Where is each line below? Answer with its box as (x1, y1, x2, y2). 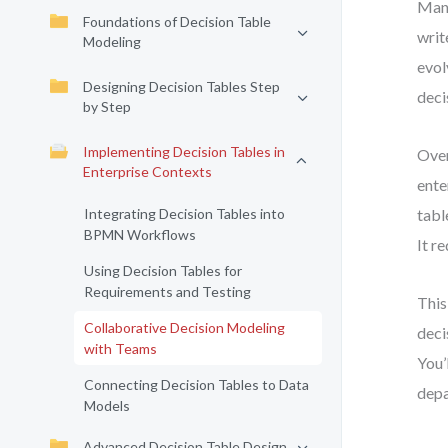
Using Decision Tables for (84, 262, 242, 279)
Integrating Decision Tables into (84, 205, 285, 222)
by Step (83, 98, 131, 115)
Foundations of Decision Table (83, 13, 271, 30)
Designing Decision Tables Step (83, 78, 280, 95)
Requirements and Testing (84, 283, 251, 300)
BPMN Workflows (84, 226, 196, 243)
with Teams (84, 340, 157, 357)
